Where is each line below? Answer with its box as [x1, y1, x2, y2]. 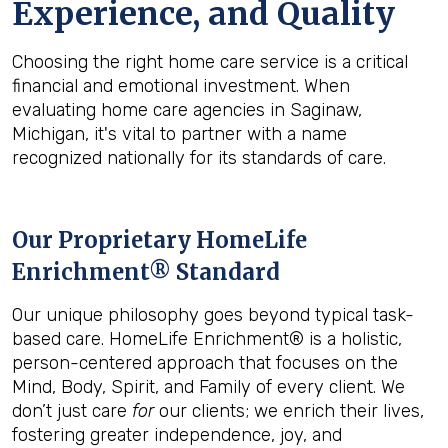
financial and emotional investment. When [12, 75, 350, 97]
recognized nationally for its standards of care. [12, 147, 386, 169]
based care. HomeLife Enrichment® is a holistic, [12, 328, 402, 350]
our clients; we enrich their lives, [154, 400, 424, 422]
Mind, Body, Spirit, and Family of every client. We [12, 376, 405, 398]
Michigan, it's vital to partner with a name [12, 123, 347, 145]
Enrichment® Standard [12, 258, 280, 286]
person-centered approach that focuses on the [12, 352, 398, 374]
